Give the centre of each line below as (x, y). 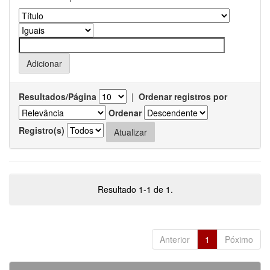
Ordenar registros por (183, 96)
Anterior (175, 239)
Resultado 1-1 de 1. (135, 189)
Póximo (239, 239)
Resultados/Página (58, 96)
